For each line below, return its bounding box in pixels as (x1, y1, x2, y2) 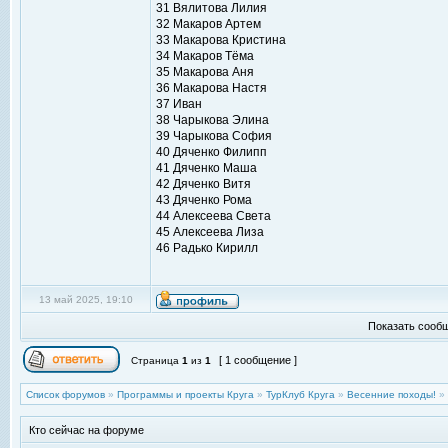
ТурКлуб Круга (266, 389, 335, 400)
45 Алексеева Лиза (156, 225, 264, 239)
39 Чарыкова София (156, 129, 272, 143)
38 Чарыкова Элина (156, 113, 269, 127)
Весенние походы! (347, 389, 436, 400)
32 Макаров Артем (156, 17, 261, 31)
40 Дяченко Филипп (156, 145, 267, 159)
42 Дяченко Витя (156, 177, 251, 191)
